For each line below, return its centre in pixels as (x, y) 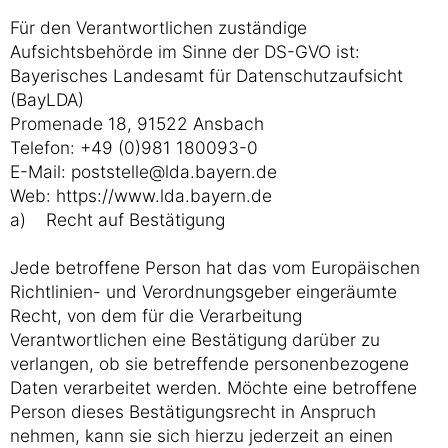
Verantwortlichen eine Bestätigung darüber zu (195, 339)
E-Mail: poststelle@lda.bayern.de (143, 171)
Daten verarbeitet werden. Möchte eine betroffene (213, 387)
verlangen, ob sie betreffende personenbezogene (209, 363)
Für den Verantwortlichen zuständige (158, 27)
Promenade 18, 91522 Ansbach (137, 123)
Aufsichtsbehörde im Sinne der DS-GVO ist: (185, 51)
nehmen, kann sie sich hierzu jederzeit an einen (201, 435)
